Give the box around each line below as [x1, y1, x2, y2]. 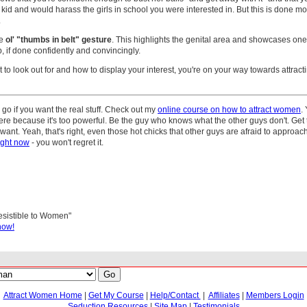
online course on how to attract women [158, 104, 301, 114]
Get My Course [88, 290, 144, 300]
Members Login [245, 290, 304, 300]
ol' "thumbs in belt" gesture [5, 34, 112, 45]
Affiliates [208, 290, 240, 300]
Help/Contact [149, 290, 201, 300]
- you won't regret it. [29, 137, 103, 147]
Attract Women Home [3, 290, 82, 300]
